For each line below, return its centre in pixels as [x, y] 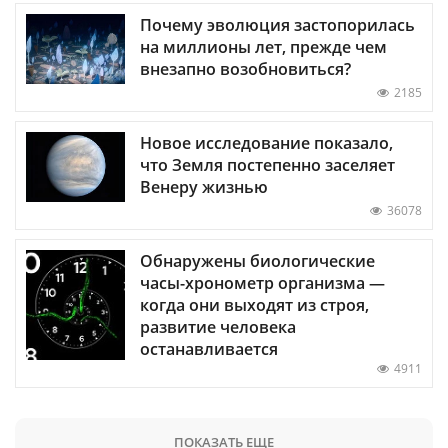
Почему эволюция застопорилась [277, 24]
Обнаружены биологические [257, 260]
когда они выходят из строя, [254, 304]
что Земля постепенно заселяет [267, 164]
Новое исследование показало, [266, 142]
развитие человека [218, 326]
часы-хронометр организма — [262, 282]
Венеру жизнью [204, 186]
